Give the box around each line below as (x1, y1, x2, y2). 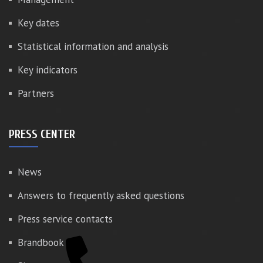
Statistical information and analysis (18, 40, 168, 53)
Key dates (18, 16, 59, 29)
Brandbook (18, 236, 64, 249)
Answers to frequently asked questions (18, 189, 184, 202)
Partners (18, 87, 54, 100)
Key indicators (18, 63, 77, 76)
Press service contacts (18, 213, 113, 225)
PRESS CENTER (9, 127, 75, 141)
